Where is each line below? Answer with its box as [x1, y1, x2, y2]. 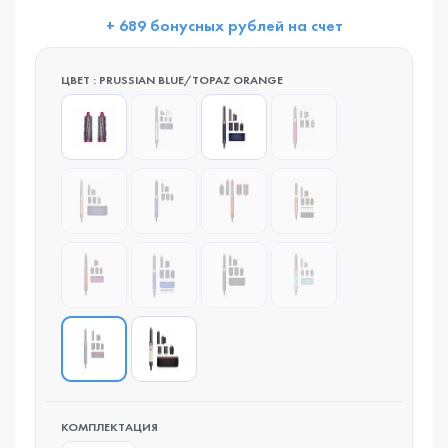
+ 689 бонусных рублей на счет [105, 15, 343, 36]
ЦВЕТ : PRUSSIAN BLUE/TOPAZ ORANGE [61, 72, 283, 88]
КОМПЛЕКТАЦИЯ [61, 419, 158, 435]
